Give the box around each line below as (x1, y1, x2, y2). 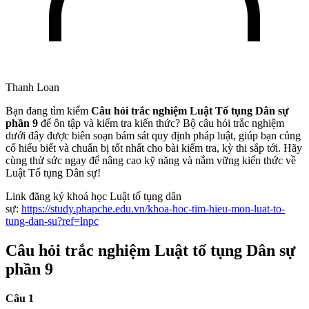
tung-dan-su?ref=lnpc (6, 215, 99, 227)
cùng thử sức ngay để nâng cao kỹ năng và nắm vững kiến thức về (6, 154, 296, 166)
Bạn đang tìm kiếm (6, 104, 91, 117)
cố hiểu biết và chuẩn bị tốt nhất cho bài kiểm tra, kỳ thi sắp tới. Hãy (6, 141, 302, 154)
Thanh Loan (6, 81, 59, 93)
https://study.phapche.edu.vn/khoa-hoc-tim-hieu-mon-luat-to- (21, 202, 285, 215)
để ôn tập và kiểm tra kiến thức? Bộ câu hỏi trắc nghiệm (38, 117, 284, 129)
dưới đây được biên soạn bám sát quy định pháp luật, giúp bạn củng (6, 129, 301, 141)
